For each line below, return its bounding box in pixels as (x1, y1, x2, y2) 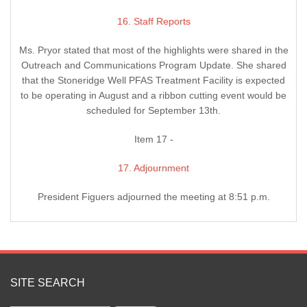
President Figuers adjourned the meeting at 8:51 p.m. (37, 191, 270, 203)
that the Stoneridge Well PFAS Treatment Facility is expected (22, 75, 285, 86)
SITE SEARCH (10, 277, 85, 289)
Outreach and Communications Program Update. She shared (21, 60, 286, 71)
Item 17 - (134, 134, 173, 145)
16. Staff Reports (116, 16, 191, 27)
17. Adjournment (118, 162, 189, 174)
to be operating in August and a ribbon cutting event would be (21, 90, 286, 101)
